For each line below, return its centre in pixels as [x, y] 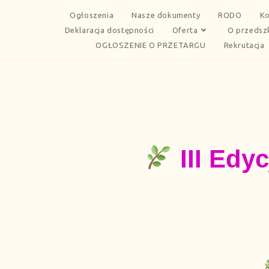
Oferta [185, 30]
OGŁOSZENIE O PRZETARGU [151, 45]
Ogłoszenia [92, 15]
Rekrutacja [244, 45]
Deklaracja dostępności [109, 30]
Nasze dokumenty [166, 15]
